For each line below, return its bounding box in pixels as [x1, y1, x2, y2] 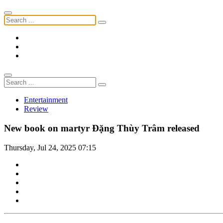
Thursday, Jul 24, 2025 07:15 [4, 143, 96, 152]
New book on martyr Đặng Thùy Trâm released [4, 123, 200, 134]
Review [24, 105, 48, 113]
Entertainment [24, 96, 68, 105]
